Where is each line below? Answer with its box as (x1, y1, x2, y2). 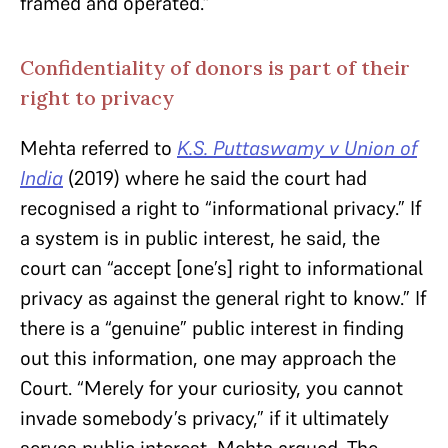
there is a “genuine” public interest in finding (20, 315, 404, 341)
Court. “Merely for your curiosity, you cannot (20, 375, 403, 401)
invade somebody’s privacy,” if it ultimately (20, 405, 389, 431)
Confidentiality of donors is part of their (20, 55, 410, 80)
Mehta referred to (20, 135, 177, 161)
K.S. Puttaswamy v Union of (177, 135, 417, 161)
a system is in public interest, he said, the (20, 225, 380, 251)
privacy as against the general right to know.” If (20, 285, 426, 311)
